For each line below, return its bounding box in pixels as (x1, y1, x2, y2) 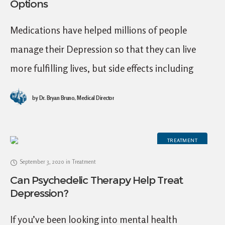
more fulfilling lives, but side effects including (10, 62, 193, 74)
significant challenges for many (10, 100, 138, 112)
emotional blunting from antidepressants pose (10, 81, 201, 93)
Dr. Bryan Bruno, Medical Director (38, 94, 114, 101)
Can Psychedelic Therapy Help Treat (10, 174, 183, 186)
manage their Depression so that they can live (10, 43, 196, 55)
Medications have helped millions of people (10, 24, 187, 36)
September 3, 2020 (20, 158, 64, 165)
